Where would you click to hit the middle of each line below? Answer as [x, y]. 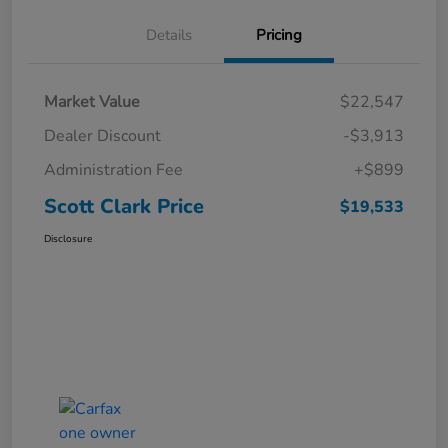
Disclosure [68, 238]
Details [169, 34]
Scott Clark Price [124, 206]
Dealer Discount [102, 135]
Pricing [279, 34]
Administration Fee [113, 169]
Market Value [92, 101]
